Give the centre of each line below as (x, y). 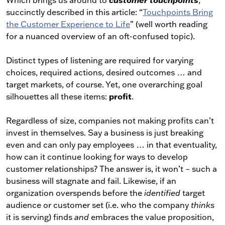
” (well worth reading (169, 24)
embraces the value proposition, (151, 217)
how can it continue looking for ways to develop (97, 157)
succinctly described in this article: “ (74, 12)
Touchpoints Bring (178, 12)
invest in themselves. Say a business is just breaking (105, 133)
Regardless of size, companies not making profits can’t (110, 121)
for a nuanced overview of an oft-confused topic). (100, 36)
